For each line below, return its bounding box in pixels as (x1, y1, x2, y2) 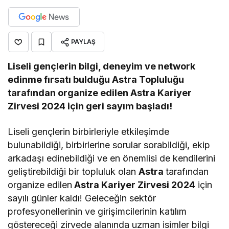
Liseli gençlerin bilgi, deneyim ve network (8, 60, 196, 72)
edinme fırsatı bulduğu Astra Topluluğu (8, 74, 185, 85)
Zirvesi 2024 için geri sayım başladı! (8, 100, 173, 111)
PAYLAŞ (71, 37, 96, 45)
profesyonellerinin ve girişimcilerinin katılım (8, 205, 187, 217)
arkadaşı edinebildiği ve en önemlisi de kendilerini (8, 152, 216, 164)
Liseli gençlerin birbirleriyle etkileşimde (8, 126, 170, 137)
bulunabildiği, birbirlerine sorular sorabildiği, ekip (8, 139, 211, 150)
